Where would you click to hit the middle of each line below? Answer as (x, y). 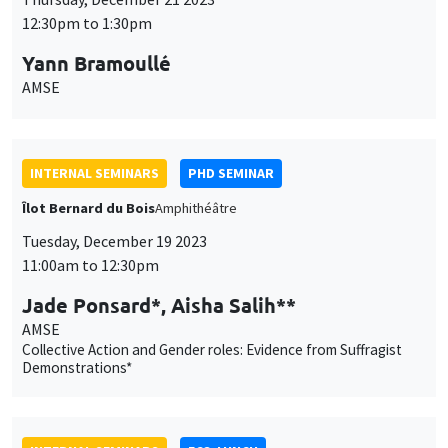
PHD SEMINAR (231, 172)
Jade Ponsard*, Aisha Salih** (159, 304)
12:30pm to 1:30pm (87, 22)
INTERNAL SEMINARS (94, 172)
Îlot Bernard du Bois (88, 207)
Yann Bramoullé (96, 62)
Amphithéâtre (196, 207)
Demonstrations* (77, 367)
